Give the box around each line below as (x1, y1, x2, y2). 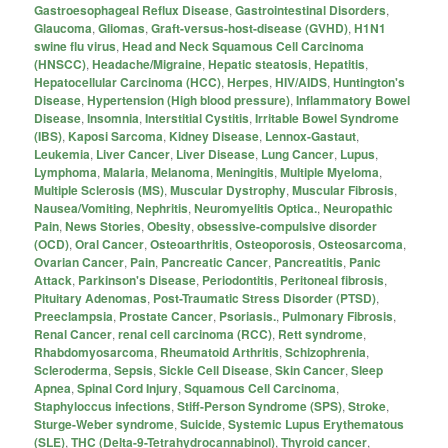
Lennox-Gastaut (265, 126, 357, 145)
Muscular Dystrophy (170, 180, 287, 199)
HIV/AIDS (275, 72, 328, 91)
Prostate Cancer (119, 306, 214, 325)
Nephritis (136, 198, 189, 217)
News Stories (65, 216, 142, 235)
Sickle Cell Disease (159, 360, 270, 379)
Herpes (227, 72, 270, 91)
